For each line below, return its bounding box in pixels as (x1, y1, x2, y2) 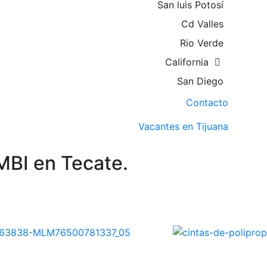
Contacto (186, 97, 228, 108)
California (165, 56, 212, 68)
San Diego (177, 75, 223, 87)
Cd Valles (181, 18, 223, 30)
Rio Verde (180, 37, 223, 49)
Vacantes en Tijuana (138, 120, 228, 132)
